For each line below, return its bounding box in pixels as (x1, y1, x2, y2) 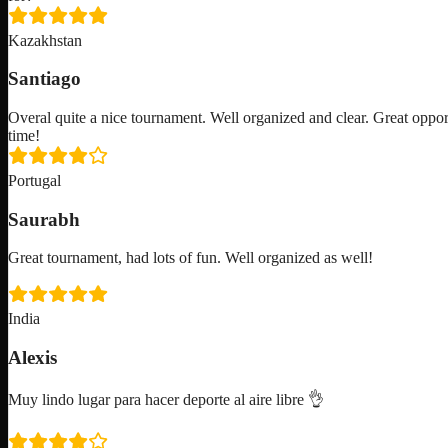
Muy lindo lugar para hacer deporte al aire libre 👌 (8, 390, 324, 408)
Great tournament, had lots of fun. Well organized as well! (8, 249, 373, 267)
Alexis (8, 347, 57, 369)
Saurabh (8, 208, 80, 230)
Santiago (8, 68, 81, 90)
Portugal (8, 172, 61, 190)
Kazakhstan (8, 31, 82, 49)
